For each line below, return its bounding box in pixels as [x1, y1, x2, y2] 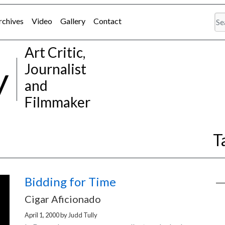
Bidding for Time [25, 174, 116, 189]
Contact [93, 16, 122, 26]
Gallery [60, 16, 85, 26]
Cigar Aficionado [25, 193, 101, 205]
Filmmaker [25, 93, 90, 110]
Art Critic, [25, 44, 85, 61]
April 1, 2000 [25, 211, 59, 219]
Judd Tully [68, 211, 97, 219]
